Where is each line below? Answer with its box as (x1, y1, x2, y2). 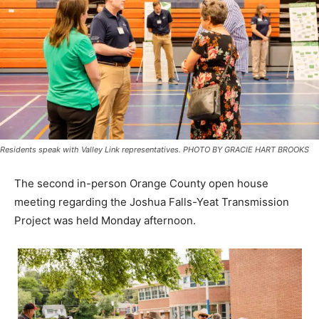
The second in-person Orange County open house (14, 176, 268, 190)
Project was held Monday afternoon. (14, 213, 199, 227)
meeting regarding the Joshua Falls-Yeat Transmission (14, 194, 289, 209)
